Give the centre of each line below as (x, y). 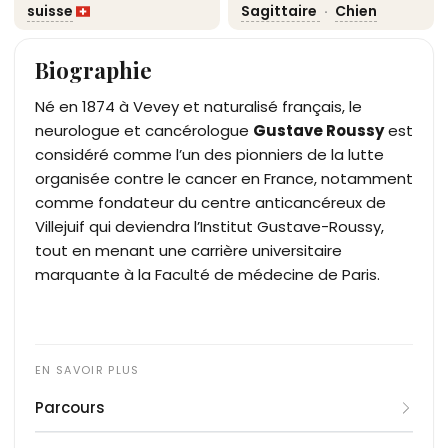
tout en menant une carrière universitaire (188, 250)
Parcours (70, 407)
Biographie (93, 69)
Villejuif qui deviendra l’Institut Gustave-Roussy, (209, 226)
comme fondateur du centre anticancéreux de (210, 202)
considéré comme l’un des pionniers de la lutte (209, 154)
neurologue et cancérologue (144, 130)
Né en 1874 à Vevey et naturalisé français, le (198, 106)
